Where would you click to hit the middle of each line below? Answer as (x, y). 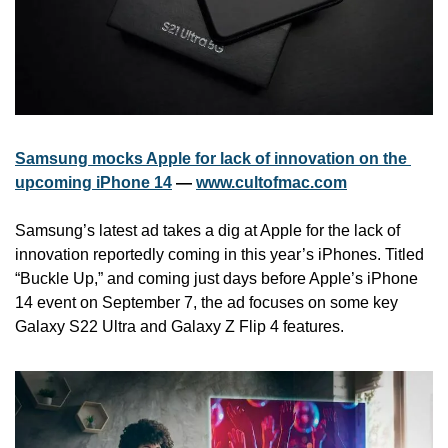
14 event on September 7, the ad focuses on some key (206, 303)
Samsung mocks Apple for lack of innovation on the (211, 159)
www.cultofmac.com (271, 183)
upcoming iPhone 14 (93, 183)
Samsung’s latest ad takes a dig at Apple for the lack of (207, 231)
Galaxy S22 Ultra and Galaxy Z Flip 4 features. (179, 327)
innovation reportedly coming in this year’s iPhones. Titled (219, 255)
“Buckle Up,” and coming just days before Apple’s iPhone (216, 279)
